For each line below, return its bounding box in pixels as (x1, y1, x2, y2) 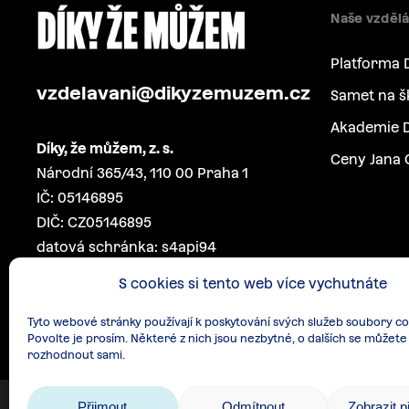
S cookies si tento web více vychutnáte (119, 276, 387, 291)
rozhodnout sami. (27, 349, 125, 362)
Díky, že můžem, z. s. (37, 140, 173, 156)
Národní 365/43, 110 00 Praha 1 (37, 164, 248, 181)
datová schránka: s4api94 (37, 238, 216, 255)
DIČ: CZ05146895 (37, 214, 152, 230)
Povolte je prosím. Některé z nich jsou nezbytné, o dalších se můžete (27, 332, 407, 345)
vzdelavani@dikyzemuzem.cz (37, 81, 310, 104)
